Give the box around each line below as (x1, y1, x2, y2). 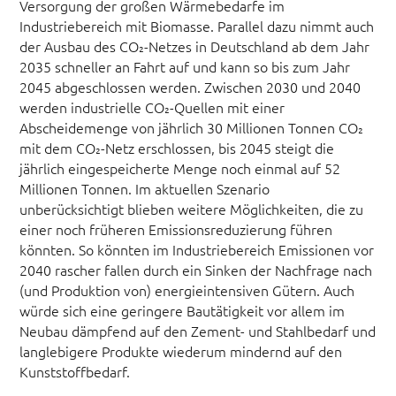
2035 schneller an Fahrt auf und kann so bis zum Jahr (19, 56, 351, 76)
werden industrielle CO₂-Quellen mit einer (19, 96, 286, 117)
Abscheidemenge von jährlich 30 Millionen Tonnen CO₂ (19, 117, 364, 137)
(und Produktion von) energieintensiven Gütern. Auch (19, 279, 355, 300)
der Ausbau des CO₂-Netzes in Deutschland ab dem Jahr (19, 35, 370, 56)
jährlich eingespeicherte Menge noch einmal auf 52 (19, 157, 341, 178)
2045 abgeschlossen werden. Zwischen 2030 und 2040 (19, 76, 362, 96)
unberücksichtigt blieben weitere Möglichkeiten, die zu (19, 198, 364, 218)
